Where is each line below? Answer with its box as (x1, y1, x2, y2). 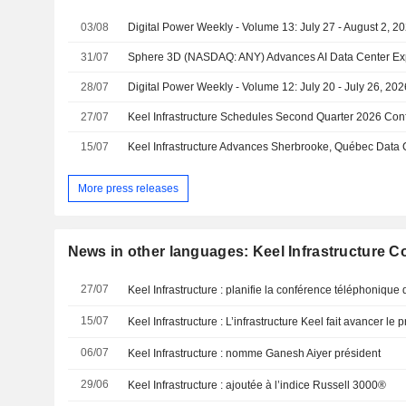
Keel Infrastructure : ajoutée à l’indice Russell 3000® (128, 379, 387, 392)
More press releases (77, 181, 179, 195)
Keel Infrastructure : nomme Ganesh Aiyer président (128, 347, 382, 361)
